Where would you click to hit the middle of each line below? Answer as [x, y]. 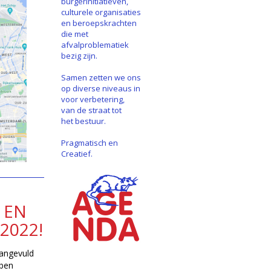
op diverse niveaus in [100, 88]
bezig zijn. [79, 56]
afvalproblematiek [95, 45]
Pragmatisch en [89, 143]
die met [74, 34]
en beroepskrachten [99, 23]
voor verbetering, [93, 99]
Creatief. [77, 154]
